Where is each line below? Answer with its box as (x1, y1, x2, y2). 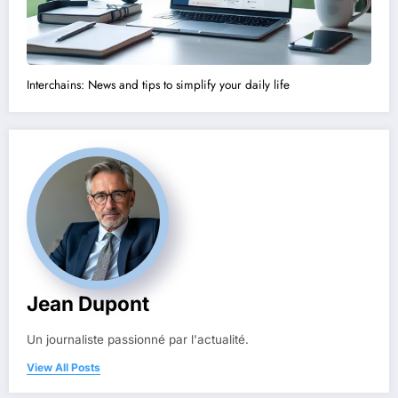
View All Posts (27, 361, 100, 375)
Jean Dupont (27, 291, 149, 316)
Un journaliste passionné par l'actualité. (27, 332, 249, 347)
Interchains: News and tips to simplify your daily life (27, 76, 290, 94)
